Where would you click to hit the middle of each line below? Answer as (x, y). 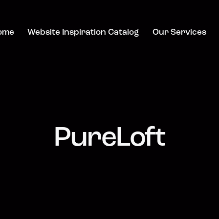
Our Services (179, 33)
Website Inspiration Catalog (83, 33)
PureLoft (109, 139)
